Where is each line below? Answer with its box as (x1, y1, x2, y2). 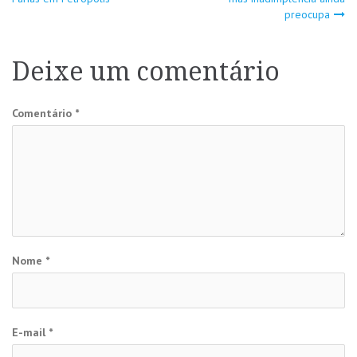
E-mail (12, 324, 49, 339)
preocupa (284, 6, 330, 22)
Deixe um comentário (12, 56, 280, 87)
